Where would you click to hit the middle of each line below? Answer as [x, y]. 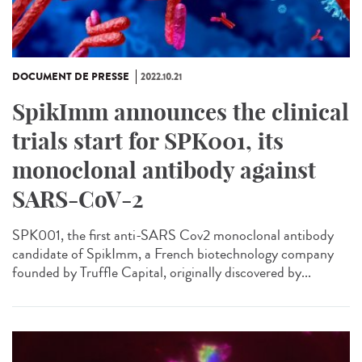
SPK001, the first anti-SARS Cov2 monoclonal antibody [173, 236]
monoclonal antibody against [164, 170]
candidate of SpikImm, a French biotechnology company [173, 254]
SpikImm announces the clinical [181, 112]
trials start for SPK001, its [148, 141]
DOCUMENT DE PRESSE [71, 77]
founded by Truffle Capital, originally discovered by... [162, 273]
